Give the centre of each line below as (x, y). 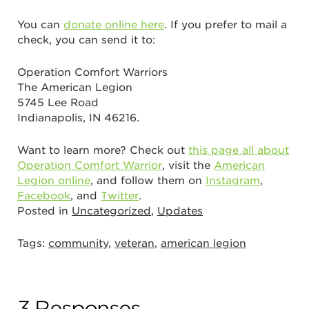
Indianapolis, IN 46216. (78, 118)
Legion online (54, 180)
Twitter (120, 196)
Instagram (233, 180)
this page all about (239, 150)
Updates (180, 211)
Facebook (44, 196)
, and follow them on (148, 180)
